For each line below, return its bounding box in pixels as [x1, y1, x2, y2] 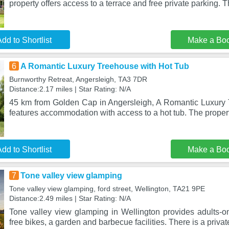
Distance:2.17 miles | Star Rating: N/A [9, 85, 131, 93]
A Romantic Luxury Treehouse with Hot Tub [20, 62, 189, 71]
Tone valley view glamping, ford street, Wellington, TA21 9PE [9, 185, 205, 193]
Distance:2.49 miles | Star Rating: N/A [9, 194, 131, 202]
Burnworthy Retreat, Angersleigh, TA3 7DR [9, 75, 147, 83]
